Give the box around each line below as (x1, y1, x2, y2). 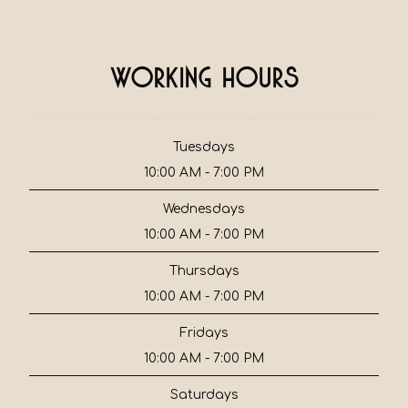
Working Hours (109, 68, 299, 95)
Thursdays (168, 263, 240, 278)
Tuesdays (173, 139, 235, 154)
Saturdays (169, 388, 239, 403)
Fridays (179, 326, 229, 341)
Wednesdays (163, 201, 245, 216)
